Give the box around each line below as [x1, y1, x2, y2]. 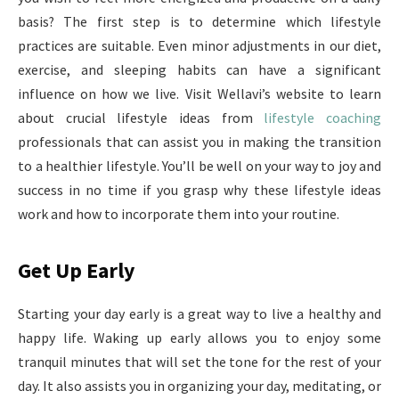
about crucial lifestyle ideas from [18, 109, 265, 126]
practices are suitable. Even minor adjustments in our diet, [18, 37, 381, 54]
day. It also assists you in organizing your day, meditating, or [18, 377, 381, 395]
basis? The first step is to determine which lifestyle [18, 12, 381, 30]
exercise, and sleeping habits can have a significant [18, 61, 381, 78]
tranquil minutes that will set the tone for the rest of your [18, 353, 381, 371]
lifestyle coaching [264, 109, 382, 126]
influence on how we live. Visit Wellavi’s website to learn [18, 85, 381, 102]
